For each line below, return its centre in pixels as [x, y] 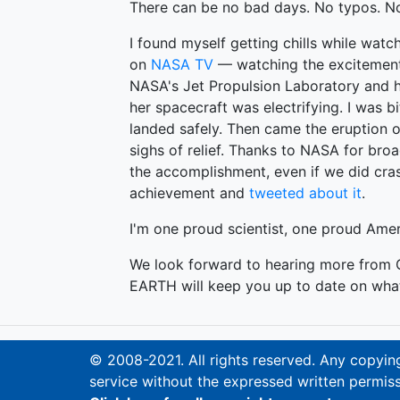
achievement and [189, 193]
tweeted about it [305, 193]
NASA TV [182, 64]
